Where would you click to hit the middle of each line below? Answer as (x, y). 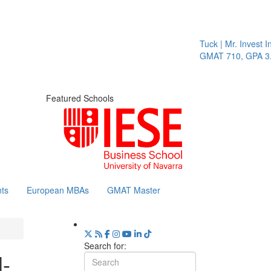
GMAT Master (134, 190)
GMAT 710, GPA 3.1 (222, 56)
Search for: (105, 245)
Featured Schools (80, 98)
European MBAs (58, 190)
